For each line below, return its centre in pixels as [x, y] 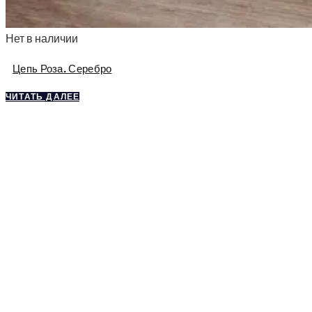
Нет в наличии [42, 38]
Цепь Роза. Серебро [62, 68]
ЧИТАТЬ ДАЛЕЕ [43, 97]
